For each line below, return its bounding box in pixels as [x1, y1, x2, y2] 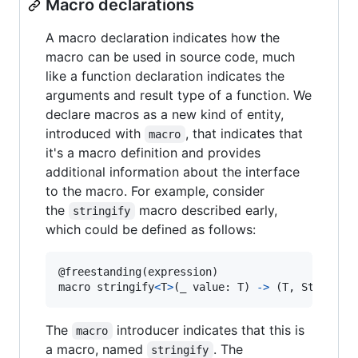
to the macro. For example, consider [46, 183, 265, 200]
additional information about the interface [46, 164, 300, 181]
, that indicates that [185, 125, 307, 142]
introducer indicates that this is [112, 322, 308, 339]
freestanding [65, 265, 141, 279]
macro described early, [134, 202, 281, 219]
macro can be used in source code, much [46, 49, 295, 66]
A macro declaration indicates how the [46, 30, 280, 46]
